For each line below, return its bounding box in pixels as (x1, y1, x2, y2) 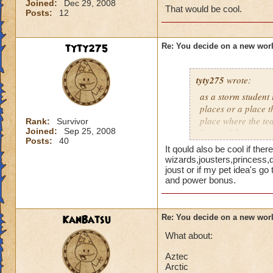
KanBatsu (62, 213, 111, 227)
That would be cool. (165, 4, 242, 14)
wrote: (224, 74, 251, 86)
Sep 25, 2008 (64, 126, 116, 136)
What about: (165, 230, 213, 241)
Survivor (57, 116, 88, 126)
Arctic (165, 261, 188, 272)
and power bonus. (165, 175, 236, 185)
